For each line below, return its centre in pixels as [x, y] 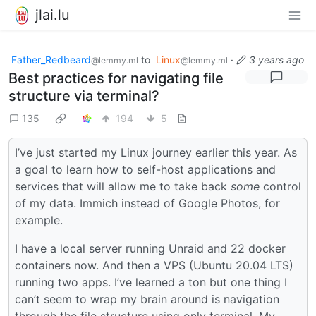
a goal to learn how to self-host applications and [145, 169]
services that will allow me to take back [123, 186]
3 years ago [276, 59]
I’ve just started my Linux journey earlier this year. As [156, 152]
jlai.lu [53, 14]
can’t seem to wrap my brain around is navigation [147, 299]
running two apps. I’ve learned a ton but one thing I [151, 282]
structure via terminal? [84, 96]
